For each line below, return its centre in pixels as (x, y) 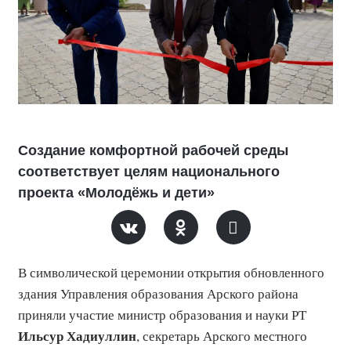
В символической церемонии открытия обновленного (171, 272)
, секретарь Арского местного (222, 336)
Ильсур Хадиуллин (77, 336)
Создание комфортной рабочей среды (153, 150)
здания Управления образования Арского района (158, 293)
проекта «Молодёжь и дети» (116, 193)
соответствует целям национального (149, 172)
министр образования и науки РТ (212, 315)
